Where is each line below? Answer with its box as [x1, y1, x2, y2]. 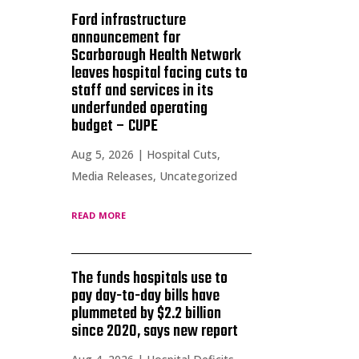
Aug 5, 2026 [71, 146, 135, 162]
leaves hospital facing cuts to [71, 60, 248, 86]
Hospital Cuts [147, 146, 218, 162]
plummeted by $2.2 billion [71, 301, 222, 326]
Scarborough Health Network [71, 42, 242, 68]
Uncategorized [159, 167, 238, 184]
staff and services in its [71, 78, 214, 103]
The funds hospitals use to [71, 265, 228, 291]
